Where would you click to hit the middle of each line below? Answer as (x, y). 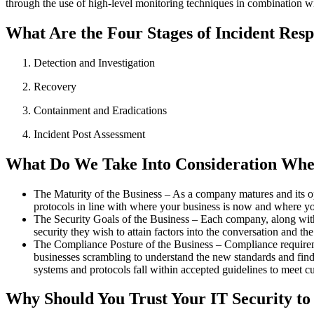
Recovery (55, 86)
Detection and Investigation (94, 62)
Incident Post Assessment (89, 134)
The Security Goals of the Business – (116, 219)
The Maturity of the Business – (102, 193)
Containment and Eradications (100, 110)
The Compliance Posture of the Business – (128, 244)
